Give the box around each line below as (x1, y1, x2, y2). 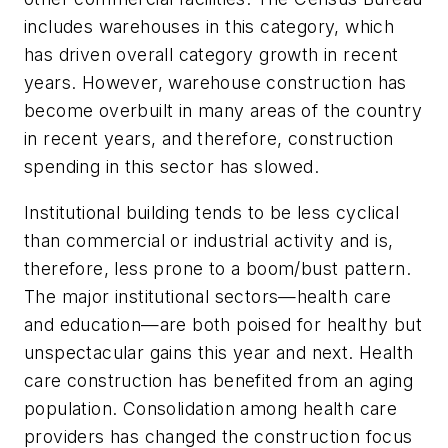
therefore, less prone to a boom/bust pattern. (24, 257, 411, 279)
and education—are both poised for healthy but (24, 313, 422, 335)
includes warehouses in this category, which (24, 16, 395, 38)
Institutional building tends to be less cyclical (24, 201, 400, 223)
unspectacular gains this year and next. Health (24, 341, 414, 363)
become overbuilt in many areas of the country (24, 100, 422, 122)
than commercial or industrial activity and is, (24, 229, 394, 251)
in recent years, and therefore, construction (24, 128, 394, 150)
